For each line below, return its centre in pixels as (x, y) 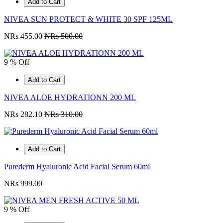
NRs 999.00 (23, 184)
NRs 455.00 (24, 36)
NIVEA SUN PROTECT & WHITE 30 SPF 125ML (88, 19)
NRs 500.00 (63, 36)
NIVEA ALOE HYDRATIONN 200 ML (70, 98)
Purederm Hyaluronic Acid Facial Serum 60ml (77, 167)
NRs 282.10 (24, 114)
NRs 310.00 (63, 114)
